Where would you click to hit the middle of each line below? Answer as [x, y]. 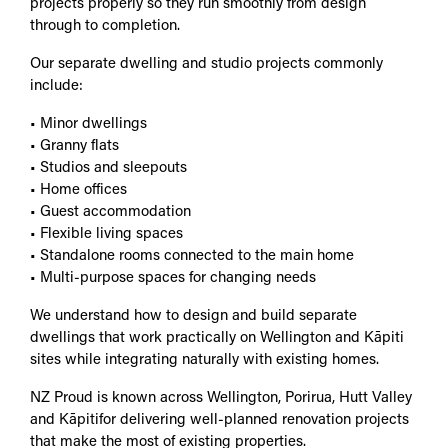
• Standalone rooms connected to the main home [192, 256]
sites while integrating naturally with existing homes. [204, 360]
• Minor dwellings [88, 124]
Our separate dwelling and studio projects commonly [206, 64]
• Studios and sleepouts [108, 168]
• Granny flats [74, 146]
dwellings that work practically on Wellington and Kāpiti [217, 338]
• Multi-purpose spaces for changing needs [173, 278]
